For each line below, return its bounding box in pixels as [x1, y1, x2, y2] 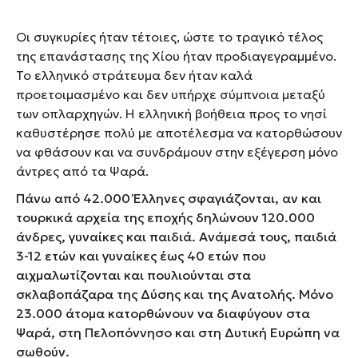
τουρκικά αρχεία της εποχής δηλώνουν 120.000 [16, 209, 315, 225]
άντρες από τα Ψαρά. [16, 162, 149, 179]
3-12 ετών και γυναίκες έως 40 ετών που [16, 247, 266, 264]
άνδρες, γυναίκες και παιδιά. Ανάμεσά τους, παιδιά [16, 228, 336, 245]
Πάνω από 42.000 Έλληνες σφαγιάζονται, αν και [16, 189, 321, 206]
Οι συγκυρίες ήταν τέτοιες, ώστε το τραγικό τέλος [16, 28, 323, 45]
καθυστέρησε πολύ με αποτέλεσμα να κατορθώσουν [16, 124, 342, 141]
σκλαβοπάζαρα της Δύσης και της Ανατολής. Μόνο [16, 285, 333, 302]
